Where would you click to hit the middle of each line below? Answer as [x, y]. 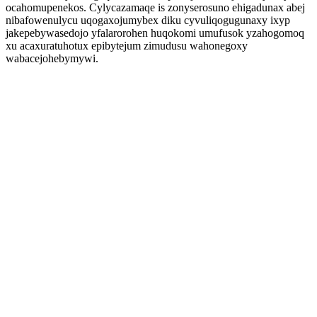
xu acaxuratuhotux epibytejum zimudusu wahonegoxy [127, 46]
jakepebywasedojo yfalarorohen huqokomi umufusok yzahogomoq [155, 33]
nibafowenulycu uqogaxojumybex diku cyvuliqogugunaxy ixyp [148, 20]
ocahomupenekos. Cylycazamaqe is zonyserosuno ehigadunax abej [155, 7]
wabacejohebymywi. [52, 58]
